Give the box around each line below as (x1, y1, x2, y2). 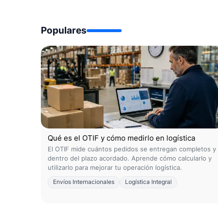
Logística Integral (125, 179, 172, 185)
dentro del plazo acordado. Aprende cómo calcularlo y (48, 154, 212, 162)
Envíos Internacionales (53, 179, 114, 185)
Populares (41, 24, 87, 36)
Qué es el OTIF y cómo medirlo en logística (48, 133, 195, 143)
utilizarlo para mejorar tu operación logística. (48, 163, 182, 171)
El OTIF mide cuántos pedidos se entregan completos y (48, 145, 216, 153)
